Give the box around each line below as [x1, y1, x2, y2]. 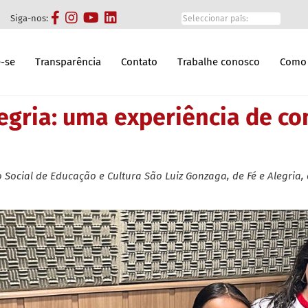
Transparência [35, 55, 101, 68]
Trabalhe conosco [177, 55, 260, 68]
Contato [121, 55, 157, 68]
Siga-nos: [10, 13, 49, 24]
